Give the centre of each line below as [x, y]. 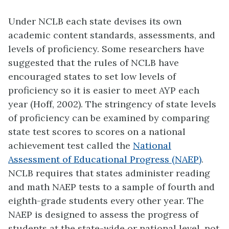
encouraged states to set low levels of [92, 77]
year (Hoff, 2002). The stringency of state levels [112, 104]
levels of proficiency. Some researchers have [106, 49]
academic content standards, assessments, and [112, 35]
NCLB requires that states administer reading [109, 173]
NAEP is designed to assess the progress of [103, 215]
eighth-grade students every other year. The [106, 201]
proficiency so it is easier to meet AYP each [104, 90]
